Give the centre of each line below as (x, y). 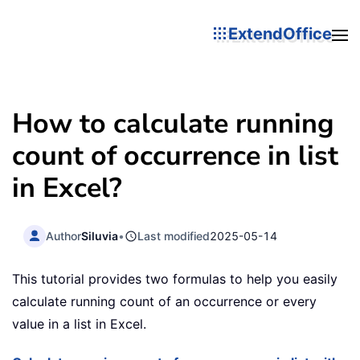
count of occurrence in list (175, 156)
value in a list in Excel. (79, 324)
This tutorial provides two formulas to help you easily (175, 279)
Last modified (174, 235)
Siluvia (100, 235)
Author (64, 235)
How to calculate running (173, 124)
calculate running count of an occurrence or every (164, 302)
